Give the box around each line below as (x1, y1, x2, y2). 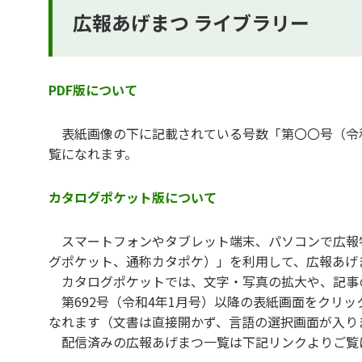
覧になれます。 (48, 144, 137, 163)
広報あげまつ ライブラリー (73, 8, 309, 36)
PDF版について (48, 80, 137, 99)
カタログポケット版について (48, 187, 217, 207)
